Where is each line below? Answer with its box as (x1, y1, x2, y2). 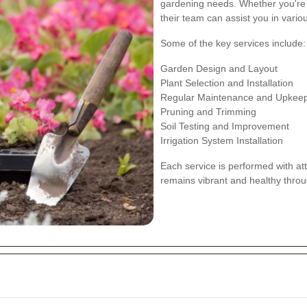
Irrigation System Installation (160, 134, 283, 146)
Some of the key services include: (160, 37, 306, 49)
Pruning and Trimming (160, 106, 256, 117)
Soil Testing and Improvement (160, 120, 289, 132)
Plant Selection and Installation (160, 77, 293, 88)
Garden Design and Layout (160, 62, 278, 74)
